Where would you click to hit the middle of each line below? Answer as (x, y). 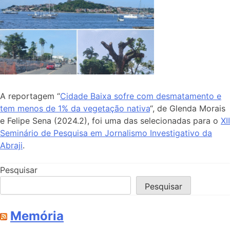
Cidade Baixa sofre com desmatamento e (141, 96)
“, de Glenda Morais (188, 109)
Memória (37, 216)
